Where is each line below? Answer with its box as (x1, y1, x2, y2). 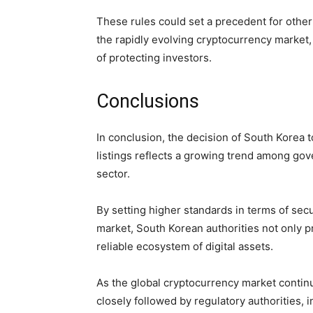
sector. (96, 167, 133, 180)
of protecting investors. (96, 51, 212, 64)
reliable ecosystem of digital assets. (96, 240, 276, 253)
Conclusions (96, 90, 199, 112)
